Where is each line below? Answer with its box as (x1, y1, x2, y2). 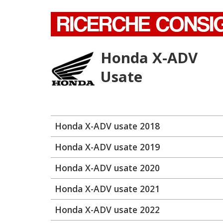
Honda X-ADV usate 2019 (55, 141, 160, 153)
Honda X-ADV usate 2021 (55, 183, 160, 195)
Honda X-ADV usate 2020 (55, 162, 160, 174)
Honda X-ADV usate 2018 (55, 120, 160, 132)
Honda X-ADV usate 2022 (55, 204, 160, 216)
